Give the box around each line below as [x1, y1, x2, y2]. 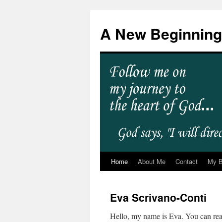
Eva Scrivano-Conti [110, 190, 207, 205]
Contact [175, 157, 198, 166]
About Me [138, 157, 166, 166]
